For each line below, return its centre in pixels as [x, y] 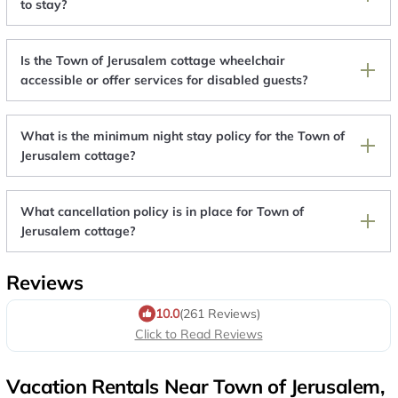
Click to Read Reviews [199, 334]
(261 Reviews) [220, 313]
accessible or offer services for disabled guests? [164, 80]
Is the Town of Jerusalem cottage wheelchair [153, 61]
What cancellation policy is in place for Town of [162, 212]
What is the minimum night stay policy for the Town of [183, 136]
